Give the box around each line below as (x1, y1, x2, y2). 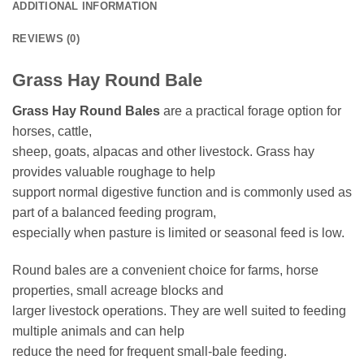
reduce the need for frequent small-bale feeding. (12, 344, 287, 358)
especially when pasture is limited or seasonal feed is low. (12, 225, 344, 240)
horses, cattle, (12, 123, 92, 138)
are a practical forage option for (160, 103, 341, 118)
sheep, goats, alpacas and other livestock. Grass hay (12, 144, 314, 158)
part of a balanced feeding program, (12, 205, 216, 219)
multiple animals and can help (12, 323, 184, 338)
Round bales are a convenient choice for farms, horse (12, 262, 318, 277)
